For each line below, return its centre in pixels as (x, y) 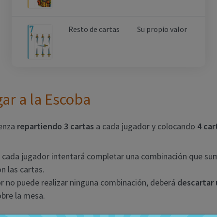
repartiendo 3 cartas (55, 126)
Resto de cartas (94, 29)
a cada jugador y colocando (146, 126)
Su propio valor (162, 29)
